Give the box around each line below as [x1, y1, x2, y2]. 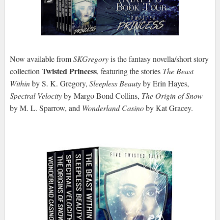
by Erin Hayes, [140, 78, 189, 89]
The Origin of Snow [141, 90, 203, 101]
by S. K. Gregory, [29, 78, 87, 89]
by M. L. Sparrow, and [9, 103, 82, 113]
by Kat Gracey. [143, 103, 193, 113]
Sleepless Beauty [87, 78, 141, 89]
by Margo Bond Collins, [61, 90, 141, 101]
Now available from [9, 54, 71, 64]
